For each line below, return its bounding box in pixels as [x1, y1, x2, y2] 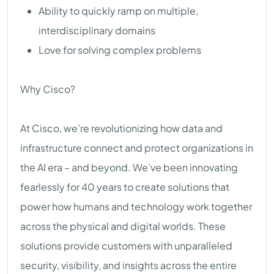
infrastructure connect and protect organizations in [20, 141, 253, 155]
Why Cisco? [20, 83, 75, 96]
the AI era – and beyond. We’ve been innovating [20, 161, 238, 174]
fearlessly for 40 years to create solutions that [20, 180, 229, 194]
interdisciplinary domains [39, 24, 155, 37]
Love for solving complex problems [39, 43, 201, 57]
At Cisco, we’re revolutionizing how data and [20, 122, 223, 135]
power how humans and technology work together [20, 200, 252, 213]
